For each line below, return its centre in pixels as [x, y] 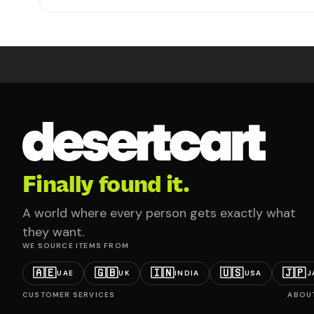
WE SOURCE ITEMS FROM [76, 246]
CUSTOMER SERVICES [69, 295]
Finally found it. [106, 184]
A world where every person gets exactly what [159, 213]
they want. [53, 232]
